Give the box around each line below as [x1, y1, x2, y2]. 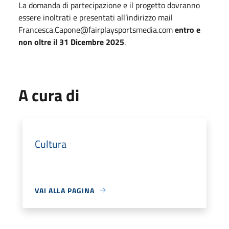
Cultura [35, 135, 66, 152]
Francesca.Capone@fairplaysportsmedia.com [18, 23, 175, 36]
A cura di [18, 82, 79, 107]
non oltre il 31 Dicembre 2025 [18, 35, 124, 48]
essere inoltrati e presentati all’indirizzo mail [18, 11, 173, 24]
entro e [175, 23, 200, 36]
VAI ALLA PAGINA [35, 185, 95, 196]
